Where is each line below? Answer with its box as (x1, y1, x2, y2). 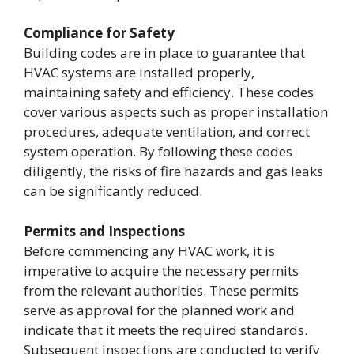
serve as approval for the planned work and (24, 300, 295, 319)
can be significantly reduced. (24, 182, 202, 201)
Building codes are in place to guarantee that (24, 43, 305, 62)
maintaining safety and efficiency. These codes (24, 83, 314, 102)
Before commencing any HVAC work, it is (24, 241, 275, 260)
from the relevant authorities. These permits (24, 281, 299, 299)
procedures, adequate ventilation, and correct (24, 122, 310, 141)
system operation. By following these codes (24, 142, 292, 161)
